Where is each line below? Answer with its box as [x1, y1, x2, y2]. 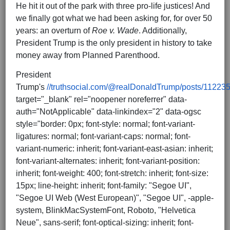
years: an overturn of [16, 26, 92, 35]
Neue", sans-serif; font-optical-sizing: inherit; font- [16, 218, 194, 227]
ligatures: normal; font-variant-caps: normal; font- [16, 131, 190, 141]
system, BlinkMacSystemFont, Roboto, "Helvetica [16, 205, 196, 215]
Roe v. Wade [92, 26, 139, 35]
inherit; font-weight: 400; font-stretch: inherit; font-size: [16, 168, 208, 178]
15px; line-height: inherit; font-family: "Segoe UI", [16, 181, 191, 190]
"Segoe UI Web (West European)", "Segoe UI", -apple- [16, 193, 214, 202]
